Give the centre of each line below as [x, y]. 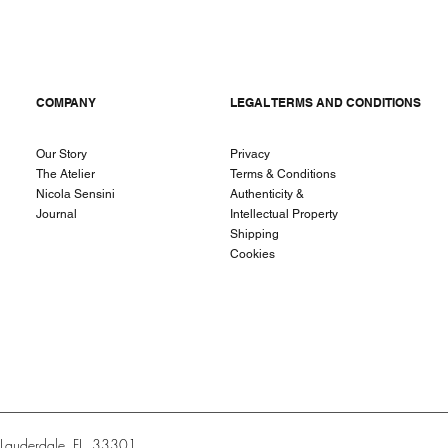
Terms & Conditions [283, 173]
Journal [56, 213]
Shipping [254, 233]
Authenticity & [267, 193]
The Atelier [65, 173]
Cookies [252, 253]
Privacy [250, 153]
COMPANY [66, 102]
